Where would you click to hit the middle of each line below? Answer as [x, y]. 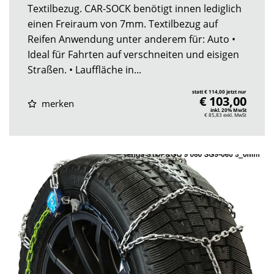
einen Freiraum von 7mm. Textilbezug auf [123, 24]
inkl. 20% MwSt [228, 109]
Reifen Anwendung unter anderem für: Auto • [131, 39]
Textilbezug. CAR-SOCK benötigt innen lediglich [135, 8]
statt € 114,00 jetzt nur [219, 91]
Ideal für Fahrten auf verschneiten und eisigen [133, 54]
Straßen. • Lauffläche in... [84, 69]
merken [56, 103]
